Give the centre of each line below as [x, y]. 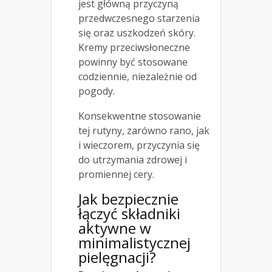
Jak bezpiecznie [128, 199]
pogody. [97, 91]
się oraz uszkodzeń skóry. [137, 33]
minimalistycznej [134, 243]
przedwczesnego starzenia [139, 19]
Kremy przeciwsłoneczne [134, 48]
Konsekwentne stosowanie [140, 116]
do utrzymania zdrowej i [133, 160]
